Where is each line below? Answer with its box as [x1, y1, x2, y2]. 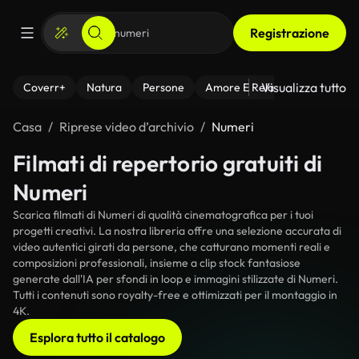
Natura [87, 80, 122, 95]
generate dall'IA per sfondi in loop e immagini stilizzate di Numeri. [13, 272, 338, 286]
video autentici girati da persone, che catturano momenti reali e [13, 240, 330, 254]
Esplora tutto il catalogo [30, 329, 165, 345]
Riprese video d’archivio [59, 119, 194, 135]
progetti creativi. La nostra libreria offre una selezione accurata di [13, 224, 341, 238]
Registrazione [250, 25, 329, 41]
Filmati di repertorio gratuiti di [13, 149, 323, 177]
